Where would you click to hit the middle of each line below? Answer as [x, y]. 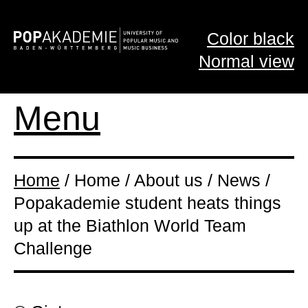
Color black [251, 38]
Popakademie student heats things [147, 203]
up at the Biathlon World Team [130, 225]
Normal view [246, 61]
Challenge [53, 248]
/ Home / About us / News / [165, 180]
